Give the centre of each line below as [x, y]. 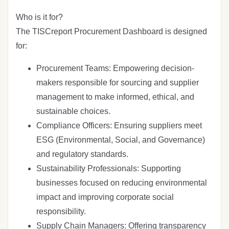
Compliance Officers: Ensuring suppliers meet [119, 125]
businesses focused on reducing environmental [122, 182]
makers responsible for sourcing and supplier [118, 82]
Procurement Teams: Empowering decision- [115, 68]
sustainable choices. [73, 111]
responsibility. [61, 211]
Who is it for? [39, 17]
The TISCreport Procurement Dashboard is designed [111, 31]
